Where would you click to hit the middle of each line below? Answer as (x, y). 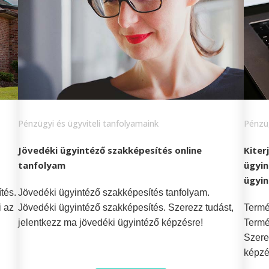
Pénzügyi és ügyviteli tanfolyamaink (89, 123)
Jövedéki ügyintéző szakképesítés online (110, 150)
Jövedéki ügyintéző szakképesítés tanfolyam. (114, 192)
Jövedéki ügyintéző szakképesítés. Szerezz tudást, (126, 207)
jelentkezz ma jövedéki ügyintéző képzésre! (111, 222)
